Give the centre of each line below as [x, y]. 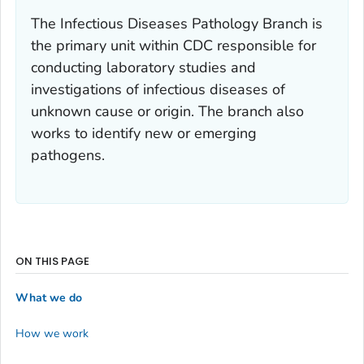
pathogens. [68, 155]
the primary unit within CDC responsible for [173, 45]
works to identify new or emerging [144, 133]
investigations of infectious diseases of [158, 89]
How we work [52, 333]
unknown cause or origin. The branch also [167, 111]
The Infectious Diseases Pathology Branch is [177, 23]
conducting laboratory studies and [143, 67]
